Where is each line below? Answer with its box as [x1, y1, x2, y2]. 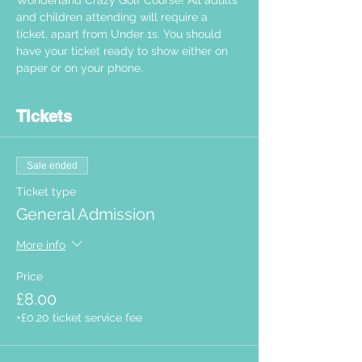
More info [16, 238, 65, 251]
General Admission [16, 204, 155, 224]
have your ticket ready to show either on [16, 44, 231, 57]
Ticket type [16, 185, 76, 198]
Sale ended [27, 160, 78, 171]
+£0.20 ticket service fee [16, 311, 142, 324]
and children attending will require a [16, 11, 211, 23]
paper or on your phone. [16, 61, 149, 74]
